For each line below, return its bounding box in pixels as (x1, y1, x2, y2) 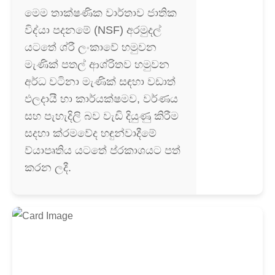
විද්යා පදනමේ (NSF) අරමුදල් (25, 24, 161, 36)
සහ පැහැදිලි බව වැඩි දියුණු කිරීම (25, 110, 179, 122)
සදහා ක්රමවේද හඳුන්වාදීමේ (25, 127, 157, 139)
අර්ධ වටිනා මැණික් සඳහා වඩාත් (25, 76, 176, 88)
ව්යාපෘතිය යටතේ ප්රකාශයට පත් (25, 144, 180, 157)
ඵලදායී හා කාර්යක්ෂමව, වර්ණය (25, 93, 178, 105)
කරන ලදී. (25, 161, 71, 174)
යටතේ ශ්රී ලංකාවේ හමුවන (25, 41, 157, 53)
